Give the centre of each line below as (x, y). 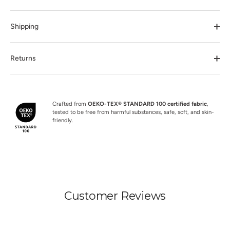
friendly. (63, 120)
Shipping (24, 26)
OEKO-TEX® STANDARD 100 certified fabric (147, 104)
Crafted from (70, 104)
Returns (23, 58)
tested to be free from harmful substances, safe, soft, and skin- (133, 112)
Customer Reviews (115, 196)
